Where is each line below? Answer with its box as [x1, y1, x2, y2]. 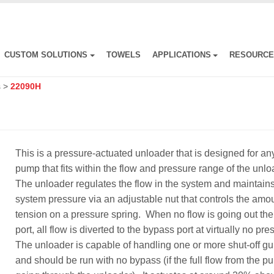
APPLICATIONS [152, 50, 211, 60]
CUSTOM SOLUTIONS [4, 50, 87, 60]
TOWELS [106, 50, 141, 60]
